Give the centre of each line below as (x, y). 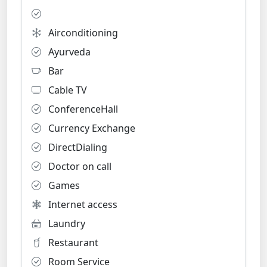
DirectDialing (77, 147)
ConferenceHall (82, 109)
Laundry (66, 223)
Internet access (82, 204)
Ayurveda (68, 52)
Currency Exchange (91, 128)
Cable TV (66, 90)
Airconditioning (82, 33)
